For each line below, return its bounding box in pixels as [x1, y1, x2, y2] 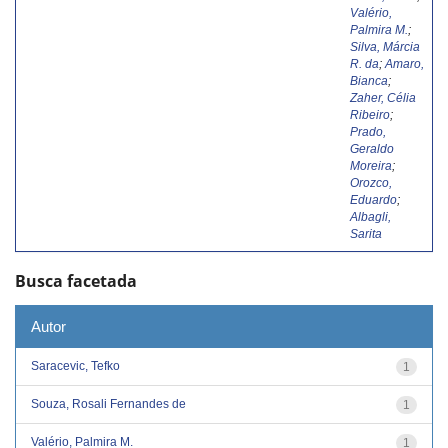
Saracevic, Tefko [31, 358, 120, 373]
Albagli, [350, 209, 391, 224]
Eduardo [350, 192, 397, 207]
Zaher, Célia [350, 90, 416, 105]
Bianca [350, 73, 388, 88]
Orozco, [350, 175, 392, 190]
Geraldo [350, 141, 394, 156]
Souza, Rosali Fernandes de [31, 396, 186, 411]
